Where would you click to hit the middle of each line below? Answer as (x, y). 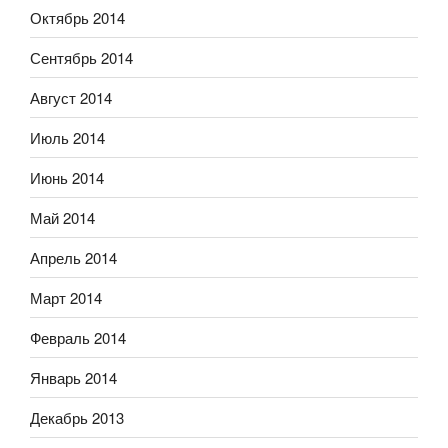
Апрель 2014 (73, 257)
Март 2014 (66, 297)
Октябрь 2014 (77, 17)
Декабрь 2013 (77, 417)
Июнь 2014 (67, 177)
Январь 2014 (73, 377)
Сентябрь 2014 (81, 57)
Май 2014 (62, 217)
